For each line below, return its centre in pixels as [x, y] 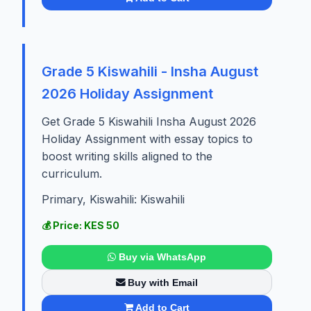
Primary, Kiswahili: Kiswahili [113, 199]
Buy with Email [163, 282]
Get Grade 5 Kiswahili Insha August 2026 [149, 121]
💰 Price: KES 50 [81, 225]
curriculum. [72, 173]
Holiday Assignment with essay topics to [147, 138]
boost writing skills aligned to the [127, 156]
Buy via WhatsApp [162, 257]
